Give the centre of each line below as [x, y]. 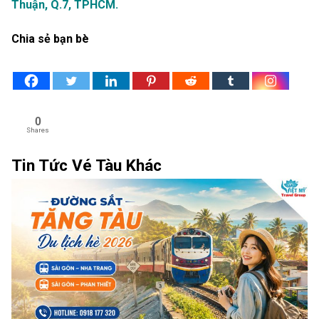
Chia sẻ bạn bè [50, 39]
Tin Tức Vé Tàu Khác [87, 165]
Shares [38, 130]
